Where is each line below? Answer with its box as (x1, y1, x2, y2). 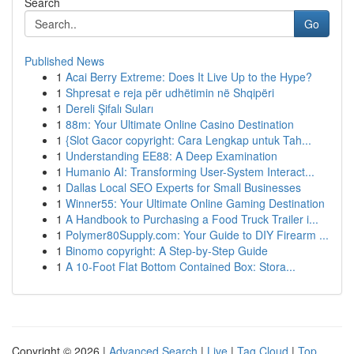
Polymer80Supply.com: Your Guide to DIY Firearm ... (66, 227, 329, 243)
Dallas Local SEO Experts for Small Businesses (66, 179, 301, 195)
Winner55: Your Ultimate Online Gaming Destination (66, 195, 325, 211)
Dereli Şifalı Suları (66, 100, 153, 116)
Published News (24, 53, 104, 69)
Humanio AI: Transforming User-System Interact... (66, 164, 314, 179)
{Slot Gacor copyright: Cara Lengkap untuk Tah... (66, 132, 311, 148)
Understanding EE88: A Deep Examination (66, 148, 277, 164)
